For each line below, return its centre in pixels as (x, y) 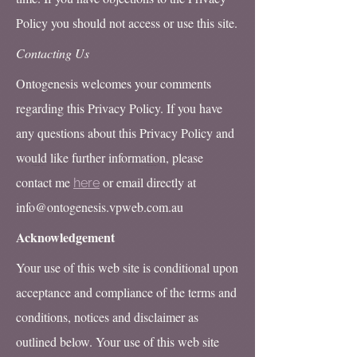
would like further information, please (110, 157)
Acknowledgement (65, 237)
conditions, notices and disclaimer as (107, 317)
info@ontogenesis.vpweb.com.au (100, 207)
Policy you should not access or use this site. (127, 23)
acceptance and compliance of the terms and (126, 292)
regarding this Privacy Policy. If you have (119, 108)
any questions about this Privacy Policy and (125, 133)
